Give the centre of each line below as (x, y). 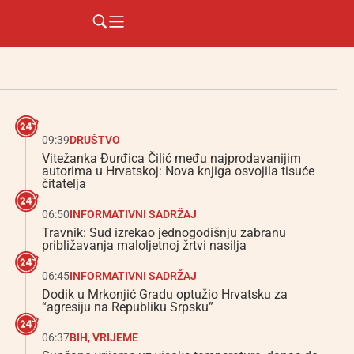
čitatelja (64, 184)
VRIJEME (115, 337)
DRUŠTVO (95, 140)
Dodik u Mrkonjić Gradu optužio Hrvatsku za (165, 294)
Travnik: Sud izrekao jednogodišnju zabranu (164, 233)
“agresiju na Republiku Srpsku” (128, 307)
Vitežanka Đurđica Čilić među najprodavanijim (171, 158)
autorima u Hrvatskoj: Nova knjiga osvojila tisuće (178, 171)
